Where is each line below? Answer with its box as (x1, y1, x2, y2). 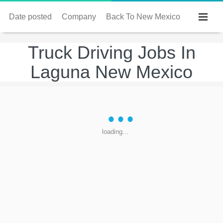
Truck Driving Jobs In (27, 42, 196, 63)
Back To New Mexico (106, 12, 180, 21)
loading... (102, 128, 128, 135)
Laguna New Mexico (30, 62, 193, 82)
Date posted (9, 12, 52, 21)
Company (62, 12, 96, 21)
